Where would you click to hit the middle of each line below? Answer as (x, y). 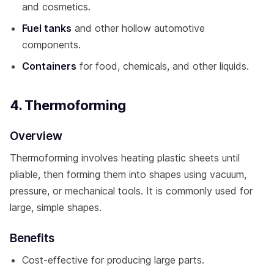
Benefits (32, 238)
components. (51, 44)
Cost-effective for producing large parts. (113, 260)
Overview (36, 136)
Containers (49, 66)
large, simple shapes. (56, 207)
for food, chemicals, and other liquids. (163, 66)
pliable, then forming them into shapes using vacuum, (128, 174)
